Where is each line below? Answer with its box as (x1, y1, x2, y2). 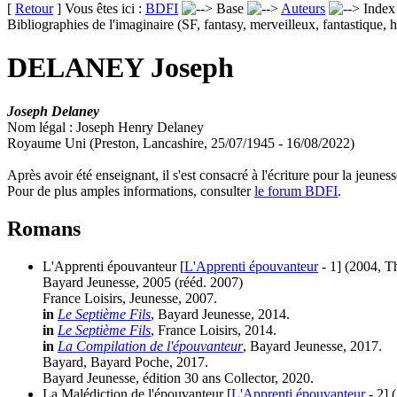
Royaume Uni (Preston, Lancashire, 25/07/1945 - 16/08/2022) (7, 135, 354, 151)
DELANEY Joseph (7, 51, 234, 84)
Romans (7, 216, 81, 240)
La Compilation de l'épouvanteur (58, 338, 243, 354)
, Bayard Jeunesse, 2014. (151, 306, 290, 322)
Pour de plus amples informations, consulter (7, 183, 254, 198)
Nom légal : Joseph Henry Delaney (7, 119, 204, 135)
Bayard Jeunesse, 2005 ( (43, 274, 179, 290)
